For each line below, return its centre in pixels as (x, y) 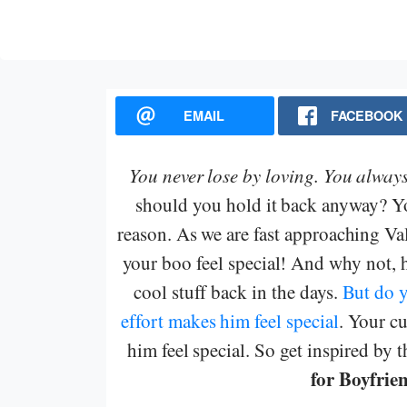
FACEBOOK (366, 115)
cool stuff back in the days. (238, 291)
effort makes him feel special (230, 320)
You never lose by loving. (226, 175)
